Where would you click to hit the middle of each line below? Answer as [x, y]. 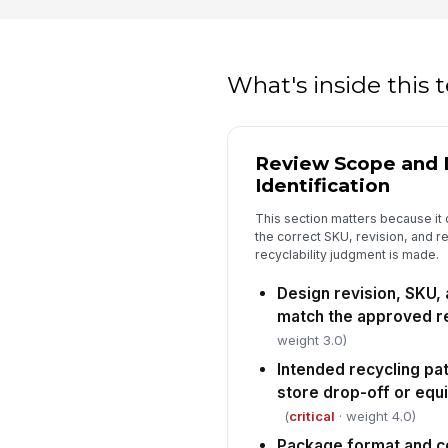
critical [311, 415]
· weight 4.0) [375, 415]
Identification [322, 185]
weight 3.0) [311, 339]
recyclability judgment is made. [346, 255]
